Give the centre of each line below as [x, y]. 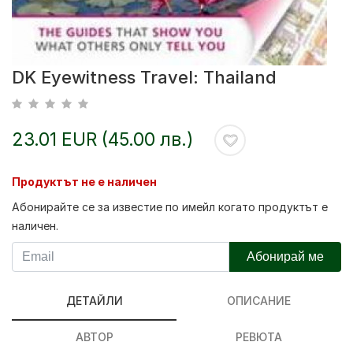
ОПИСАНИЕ [259, 301]
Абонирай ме [285, 256]
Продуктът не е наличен [84, 182]
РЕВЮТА [259, 337]
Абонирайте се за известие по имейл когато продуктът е [170, 207]
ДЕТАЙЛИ [94, 301]
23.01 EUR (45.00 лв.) [103, 139]
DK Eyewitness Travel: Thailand [144, 77]
